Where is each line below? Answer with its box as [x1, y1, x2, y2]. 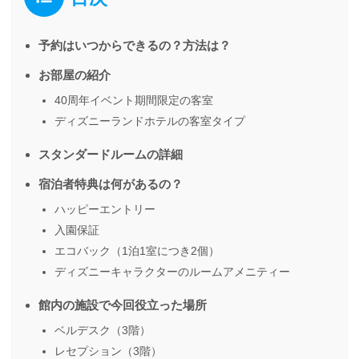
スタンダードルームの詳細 [38, 147, 183, 161]
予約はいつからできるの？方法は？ [38, 38, 231, 52]
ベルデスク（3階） [54, 323, 151, 337]
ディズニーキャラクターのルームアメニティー [54, 264, 290, 278]
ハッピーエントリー [54, 202, 155, 216]
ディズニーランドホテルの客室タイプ [54, 114, 245, 127]
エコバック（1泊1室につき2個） [54, 244, 220, 257]
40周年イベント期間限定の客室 [54, 93, 213, 107]
